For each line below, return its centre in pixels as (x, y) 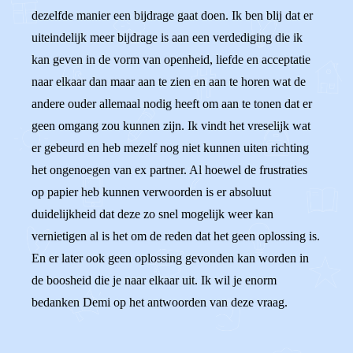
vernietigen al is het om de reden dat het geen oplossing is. (176, 236)
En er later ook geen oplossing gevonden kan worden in (170, 258)
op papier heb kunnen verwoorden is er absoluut (151, 192)
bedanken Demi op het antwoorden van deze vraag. (160, 302)
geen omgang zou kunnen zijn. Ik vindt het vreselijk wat (171, 126)
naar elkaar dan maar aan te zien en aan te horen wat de (169, 82)
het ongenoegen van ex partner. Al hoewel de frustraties (169, 170)
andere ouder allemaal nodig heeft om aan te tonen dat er (172, 104)
